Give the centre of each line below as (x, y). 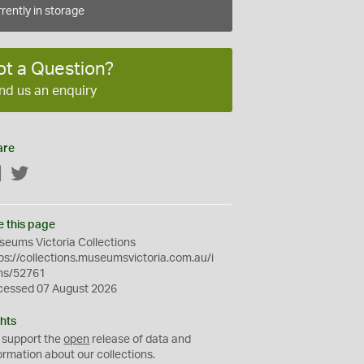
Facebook (28, 174)
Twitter (47, 174)
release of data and (141, 339)
